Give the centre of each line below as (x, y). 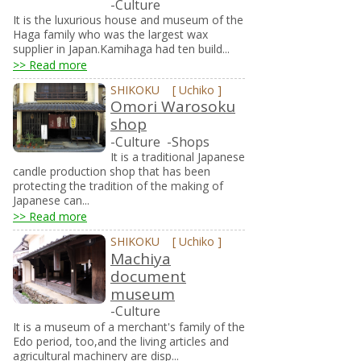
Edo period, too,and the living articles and (121, 341)
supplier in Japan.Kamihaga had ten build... (121, 49)
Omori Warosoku (172, 107)
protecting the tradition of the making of (118, 186)
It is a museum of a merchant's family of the (129, 326)
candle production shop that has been (112, 172)
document (148, 276)
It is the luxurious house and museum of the (128, 20)
